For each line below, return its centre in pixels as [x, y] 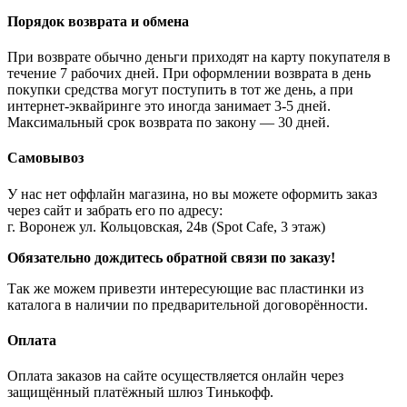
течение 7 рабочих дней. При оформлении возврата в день [189, 74]
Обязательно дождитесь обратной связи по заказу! [171, 257]
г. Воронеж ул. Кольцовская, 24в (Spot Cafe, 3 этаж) [166, 226]
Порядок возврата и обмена [98, 21]
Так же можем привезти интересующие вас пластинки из [185, 288]
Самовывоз [45, 158]
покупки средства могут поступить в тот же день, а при [180, 90]
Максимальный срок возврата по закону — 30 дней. [169, 123]
